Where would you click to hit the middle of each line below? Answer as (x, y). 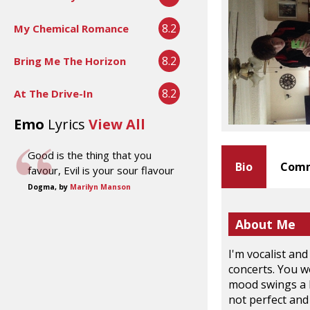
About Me (265, 224)
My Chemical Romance (71, 28)
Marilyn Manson (100, 186)
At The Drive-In (53, 93)
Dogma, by (49, 186)
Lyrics (66, 124)
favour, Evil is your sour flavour (101, 170)
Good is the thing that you (90, 155)
